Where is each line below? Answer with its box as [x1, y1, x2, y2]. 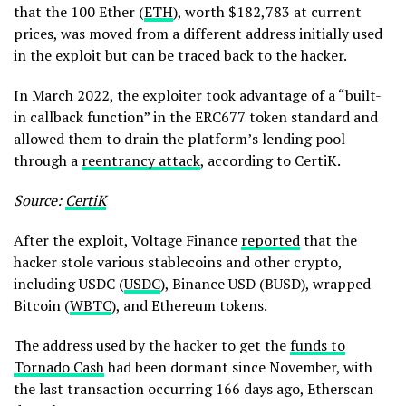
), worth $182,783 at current [173, 2, 362, 22]
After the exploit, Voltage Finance [14, 230, 241, 250]
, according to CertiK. [200, 150, 341, 170]
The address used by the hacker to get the [14, 335, 290, 355]
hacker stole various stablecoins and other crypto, [14, 252, 342, 272]
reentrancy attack [82, 150, 200, 170]
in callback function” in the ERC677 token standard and [14, 107, 378, 127]
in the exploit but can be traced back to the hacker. [14, 45, 353, 65]
